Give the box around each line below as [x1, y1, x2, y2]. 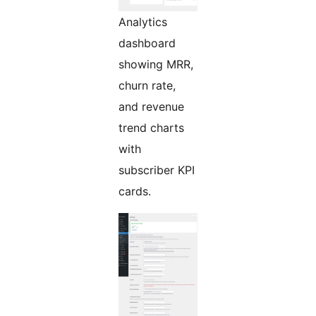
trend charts [119, 121, 184, 135]
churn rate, [119, 78, 176, 93]
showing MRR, [119, 57, 193, 72]
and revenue [119, 99, 184, 114]
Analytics [119, 15, 167, 30]
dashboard [119, 36, 176, 51]
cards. [119, 184, 151, 199]
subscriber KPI [119, 163, 195, 178]
